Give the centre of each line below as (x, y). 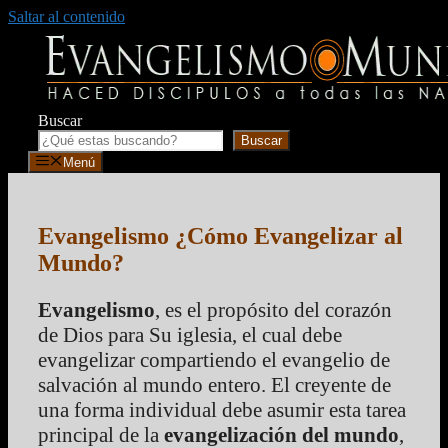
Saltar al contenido (66, 16)
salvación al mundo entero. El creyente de (214, 385)
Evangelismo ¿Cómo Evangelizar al (220, 236)
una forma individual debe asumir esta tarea (222, 410)
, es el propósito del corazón (273, 310)
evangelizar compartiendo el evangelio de (214, 360)
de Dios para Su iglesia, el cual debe (190, 335)
